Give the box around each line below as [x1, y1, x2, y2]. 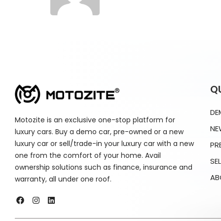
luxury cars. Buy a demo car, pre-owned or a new [15, 127, 184, 137]
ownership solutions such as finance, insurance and [15, 162, 192, 173]
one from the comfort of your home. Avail [15, 150, 161, 161]
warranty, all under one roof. [15, 174, 111, 184]
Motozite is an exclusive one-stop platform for [15, 115, 175, 125]
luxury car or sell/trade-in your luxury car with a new [15, 139, 194, 149]
